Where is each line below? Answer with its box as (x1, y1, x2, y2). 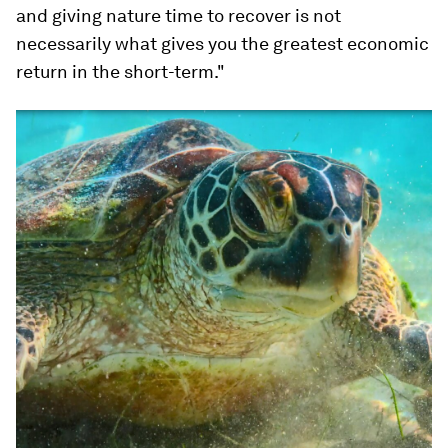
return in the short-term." (16, 61, 225, 83)
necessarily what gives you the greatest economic (16, 33, 429, 55)
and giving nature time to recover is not (16, 5, 341, 27)
